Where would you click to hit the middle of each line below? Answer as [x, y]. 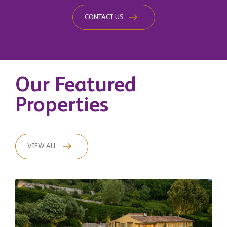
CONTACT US [104, 17]
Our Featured [76, 86]
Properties [62, 106]
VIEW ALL [42, 146]
